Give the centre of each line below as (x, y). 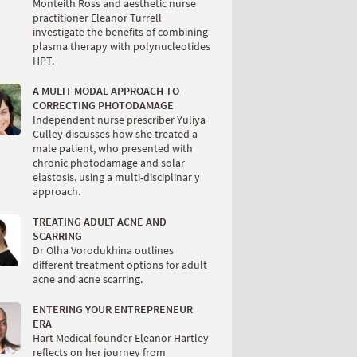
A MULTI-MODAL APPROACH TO (106, 91)
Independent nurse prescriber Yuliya (119, 120)
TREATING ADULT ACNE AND (100, 222)
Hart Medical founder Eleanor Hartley (121, 338)
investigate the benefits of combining (120, 32)
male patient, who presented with (113, 148)
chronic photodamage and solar (109, 163)
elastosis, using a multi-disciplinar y (116, 177)
